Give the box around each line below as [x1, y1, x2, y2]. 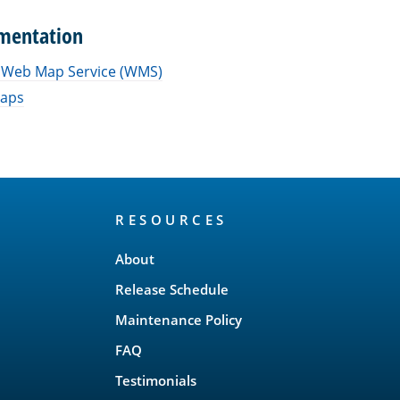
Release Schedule [115, 279, 229, 298]
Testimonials [115, 371, 196, 389]
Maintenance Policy [115, 310, 242, 329]
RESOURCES [115, 210, 228, 229]
